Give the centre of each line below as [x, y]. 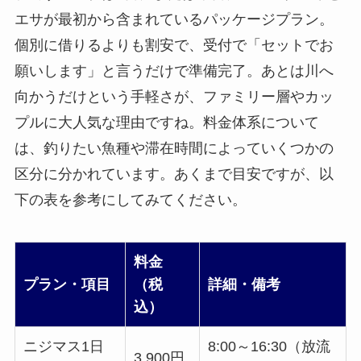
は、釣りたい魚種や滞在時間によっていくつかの [174, 149]
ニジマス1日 [63, 346]
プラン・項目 [66, 284]
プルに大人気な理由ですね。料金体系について [166, 123]
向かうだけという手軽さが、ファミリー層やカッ [174, 97]
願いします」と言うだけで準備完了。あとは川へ [174, 71]
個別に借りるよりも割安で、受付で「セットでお [174, 46]
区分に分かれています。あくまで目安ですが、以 [174, 174]
